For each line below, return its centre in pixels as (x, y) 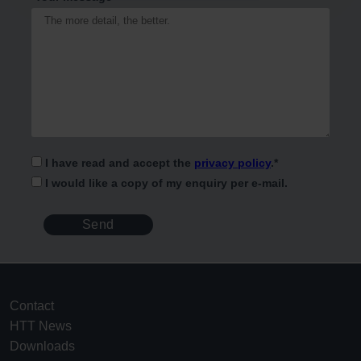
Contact (32, 305)
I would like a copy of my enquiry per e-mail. (166, 183)
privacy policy (232, 162)
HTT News (41, 326)
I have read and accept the (120, 162)
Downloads (42, 346)
